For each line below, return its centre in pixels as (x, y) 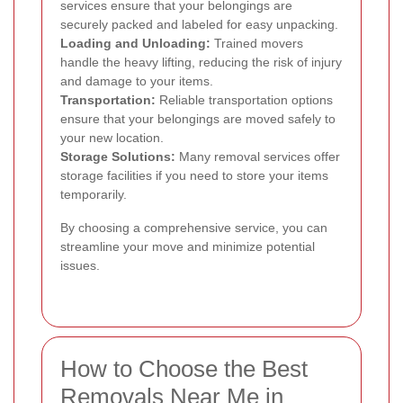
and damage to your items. (137, 81)
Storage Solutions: (118, 157)
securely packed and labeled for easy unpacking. (199, 25)
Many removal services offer (258, 157)
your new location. (112, 138)
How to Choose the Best (184, 369)
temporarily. (94, 195)
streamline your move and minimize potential (188, 247)
